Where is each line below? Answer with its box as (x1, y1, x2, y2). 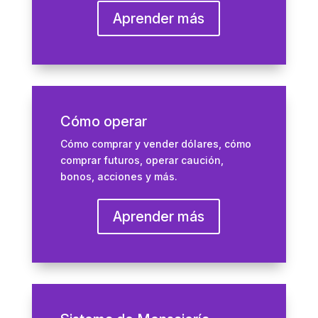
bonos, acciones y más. (60, 170, 177, 182)
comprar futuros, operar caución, (60, 154, 224, 166)
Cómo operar (60, 113, 147, 130)
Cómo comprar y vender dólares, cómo (60, 138, 251, 150)
